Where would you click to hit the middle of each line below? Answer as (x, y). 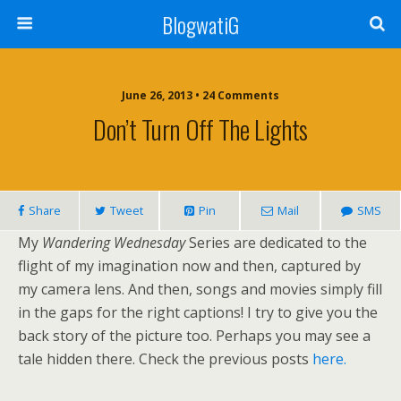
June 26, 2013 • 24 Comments (200, 95)
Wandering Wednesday (114, 243)
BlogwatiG (200, 24)
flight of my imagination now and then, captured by (189, 266)
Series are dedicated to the (276, 243)
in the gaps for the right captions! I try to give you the (198, 312)
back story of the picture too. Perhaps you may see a (194, 336)
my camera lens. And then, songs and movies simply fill (200, 289)
